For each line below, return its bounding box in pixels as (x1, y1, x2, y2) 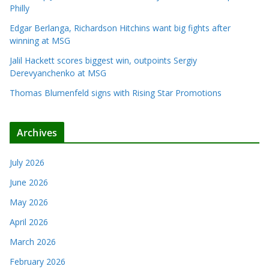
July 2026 (10, 157, 44, 169)
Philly (10, 2, 29, 14)
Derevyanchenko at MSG (10, 67, 106, 79)
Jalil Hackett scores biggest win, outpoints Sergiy (10, 55, 197, 67)
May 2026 (10, 196, 48, 208)
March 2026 (10, 236, 56, 248)
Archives (17, 126, 58, 140)
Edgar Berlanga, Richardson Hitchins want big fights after (10, 22, 231, 34)
